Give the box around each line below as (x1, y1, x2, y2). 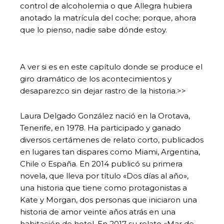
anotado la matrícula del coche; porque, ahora (20, 12, 196, 22)
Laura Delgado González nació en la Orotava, (20, 110, 190, 120)
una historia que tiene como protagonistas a (20, 182, 187, 192)
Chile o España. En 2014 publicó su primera (20, 158, 182, 168)
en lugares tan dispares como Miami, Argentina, (20, 146, 200, 156)
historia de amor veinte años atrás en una (20, 206, 175, 216)
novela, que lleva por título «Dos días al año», (20, 170, 188, 180)
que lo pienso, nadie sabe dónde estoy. (20, 24, 167, 34)
